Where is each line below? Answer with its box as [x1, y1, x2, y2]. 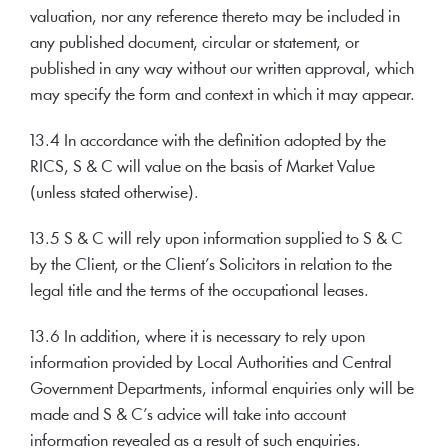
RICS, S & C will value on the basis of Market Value [30, 159, 375, 176]
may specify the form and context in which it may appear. [30, 87, 415, 104]
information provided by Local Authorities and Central [30, 355, 392, 372]
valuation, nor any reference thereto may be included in [30, 9, 400, 26]
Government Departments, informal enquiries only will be [30, 381, 414, 398]
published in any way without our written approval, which [30, 61, 414, 78]
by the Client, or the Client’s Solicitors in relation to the [30, 257, 392, 274]
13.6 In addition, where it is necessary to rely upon [30, 329, 365, 346]
